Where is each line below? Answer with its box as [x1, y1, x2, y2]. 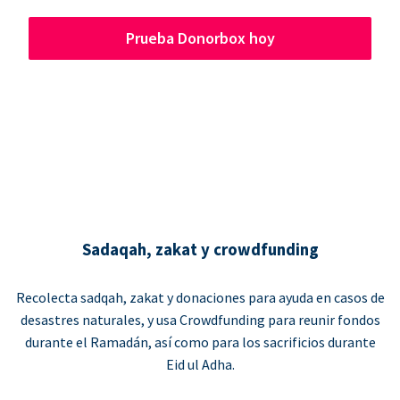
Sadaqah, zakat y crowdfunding [81, 239, 319, 261]
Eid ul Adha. [165, 354, 235, 373]
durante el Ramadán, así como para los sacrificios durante [24, 332, 376, 351]
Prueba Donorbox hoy [125, 28, 275, 49]
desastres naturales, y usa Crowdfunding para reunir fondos [20, 310, 380, 329]
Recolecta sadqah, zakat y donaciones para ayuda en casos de [15, 287, 385, 306]
